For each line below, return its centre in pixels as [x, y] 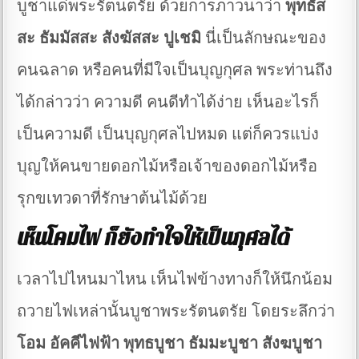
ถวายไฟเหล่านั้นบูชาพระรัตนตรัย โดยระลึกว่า [176, 312]
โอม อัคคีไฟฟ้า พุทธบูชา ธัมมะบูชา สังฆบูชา [170, 344]
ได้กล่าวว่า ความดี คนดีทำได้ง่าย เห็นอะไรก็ [168, 102]
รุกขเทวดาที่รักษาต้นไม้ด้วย [113, 198]
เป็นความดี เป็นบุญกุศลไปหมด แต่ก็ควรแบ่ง [168, 134]
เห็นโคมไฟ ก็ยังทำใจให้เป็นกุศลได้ [154, 239]
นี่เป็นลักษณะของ [264, 38]
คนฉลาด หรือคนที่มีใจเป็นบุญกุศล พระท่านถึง [175, 70]
